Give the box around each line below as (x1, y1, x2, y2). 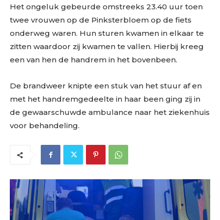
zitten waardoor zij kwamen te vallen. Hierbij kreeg (10, 41, 204, 51)
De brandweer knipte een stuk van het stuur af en (10, 81, 202, 90)
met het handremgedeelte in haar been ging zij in (10, 94, 200, 104)
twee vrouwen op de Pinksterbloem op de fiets (10, 15, 192, 25)
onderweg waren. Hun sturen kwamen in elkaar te (10, 28, 204, 38)
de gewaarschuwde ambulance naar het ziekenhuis (10, 107, 210, 117)
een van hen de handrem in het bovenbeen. (10, 55, 177, 64)
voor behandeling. (10, 120, 80, 130)
